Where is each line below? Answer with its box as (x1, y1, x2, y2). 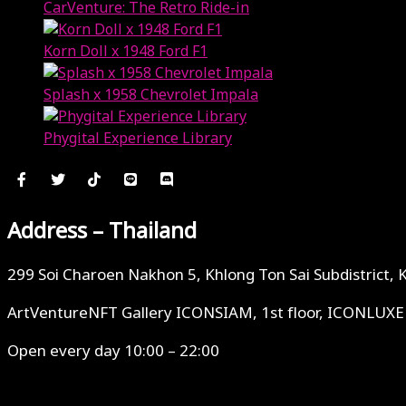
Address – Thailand (7, 215, 197, 248)
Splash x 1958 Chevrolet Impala (43, 83, 258, 106)
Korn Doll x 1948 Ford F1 (43, 40, 208, 63)
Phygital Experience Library (43, 127, 232, 150)
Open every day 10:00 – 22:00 (7, 339, 219, 363)
